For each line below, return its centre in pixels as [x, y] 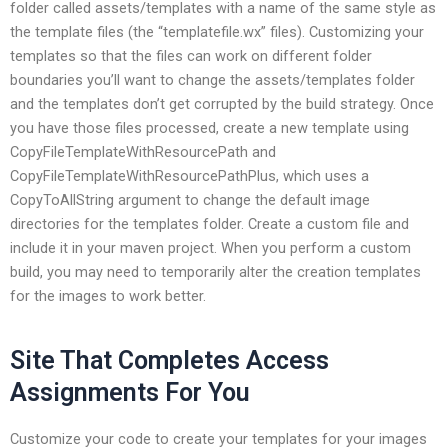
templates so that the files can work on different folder [191, 55]
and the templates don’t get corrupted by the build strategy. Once [222, 103]
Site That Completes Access [169, 361]
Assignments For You [130, 393]
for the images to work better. [108, 295]
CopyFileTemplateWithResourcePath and [143, 151]
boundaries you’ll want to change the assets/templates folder [212, 79]
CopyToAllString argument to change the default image [190, 199]
